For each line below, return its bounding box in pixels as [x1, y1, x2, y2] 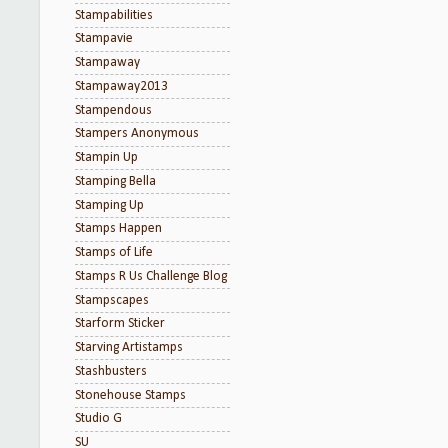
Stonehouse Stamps [75, 388, 186, 402]
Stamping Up [75, 198, 144, 212]
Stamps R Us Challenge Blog [75, 269, 227, 283]
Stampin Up [75, 151, 138, 164]
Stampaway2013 [75, 79, 168, 93]
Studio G [75, 412, 122, 426]
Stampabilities [75, 8, 153, 22]
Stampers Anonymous [75, 127, 199, 141]
